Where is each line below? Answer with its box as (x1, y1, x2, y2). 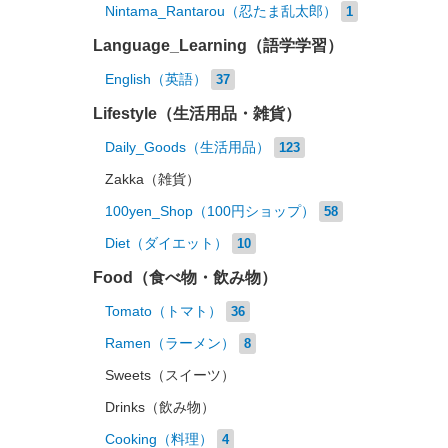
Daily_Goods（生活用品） (104, 140, 270, 155)
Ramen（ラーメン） (104, 336, 235, 351)
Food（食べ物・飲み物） (92, 269, 277, 286)
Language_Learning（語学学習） (92, 37, 343, 54)
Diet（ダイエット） (104, 236, 228, 251)
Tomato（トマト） (104, 304, 222, 319)
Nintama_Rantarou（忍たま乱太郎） (104, 4, 337, 19)
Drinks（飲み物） (104, 400, 215, 415)
